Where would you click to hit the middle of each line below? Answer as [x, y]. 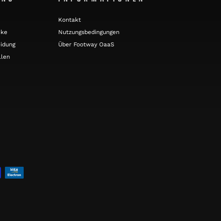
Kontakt [70, 19]
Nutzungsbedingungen [89, 32]
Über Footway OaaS [86, 44]
